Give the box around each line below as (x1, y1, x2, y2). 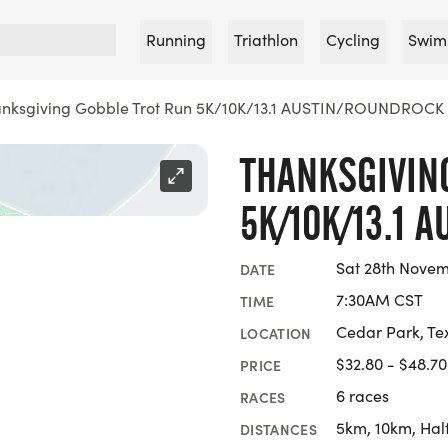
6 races (336, 385, 389, 406)
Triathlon (234, 29, 298, 50)
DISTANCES (240, 418, 318, 439)
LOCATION (240, 322, 312, 343)
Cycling (326, 29, 380, 50)
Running (146, 29, 206, 50)
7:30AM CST (336, 289, 423, 310)
